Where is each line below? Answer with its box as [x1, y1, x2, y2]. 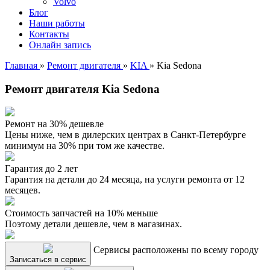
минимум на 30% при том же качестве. [5, 140, 165, 151]
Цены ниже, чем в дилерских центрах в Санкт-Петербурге [5, 130, 246, 140]
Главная [5, 60, 40, 71]
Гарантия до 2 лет [5, 163, 78, 174]
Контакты [29, 29, 69, 39]
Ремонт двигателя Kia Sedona [5, 82, 160, 95]
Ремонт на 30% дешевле [5, 119, 104, 130]
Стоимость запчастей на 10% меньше [5, 208, 158, 219]
